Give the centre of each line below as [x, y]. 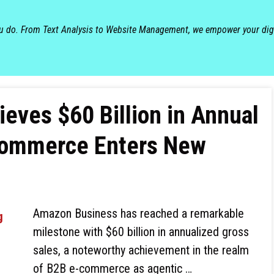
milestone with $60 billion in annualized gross [141, 232]
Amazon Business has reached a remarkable [139, 213]
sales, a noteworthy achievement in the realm [141, 250]
